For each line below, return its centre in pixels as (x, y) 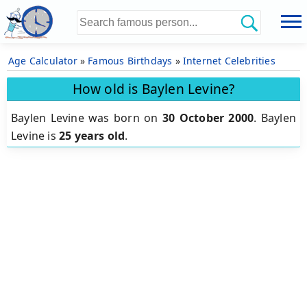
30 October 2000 (208, 118)
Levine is (35, 136)
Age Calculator (43, 61)
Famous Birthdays (130, 61)
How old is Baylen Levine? (153, 88)
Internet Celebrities (229, 61)
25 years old (92, 136)
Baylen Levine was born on (87, 118)
